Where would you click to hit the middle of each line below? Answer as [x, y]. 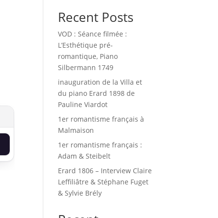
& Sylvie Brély [80, 193]
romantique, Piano [88, 56]
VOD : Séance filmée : [93, 34]
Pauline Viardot [83, 105]
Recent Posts [96, 17]
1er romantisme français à [101, 119]
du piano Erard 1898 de [97, 93]
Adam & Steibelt [84, 156]
